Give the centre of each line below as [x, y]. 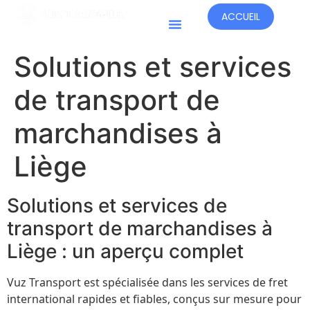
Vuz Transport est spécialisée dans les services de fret [147, 282]
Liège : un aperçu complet [125, 251]
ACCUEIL [240, 17]
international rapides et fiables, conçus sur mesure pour [154, 299]
